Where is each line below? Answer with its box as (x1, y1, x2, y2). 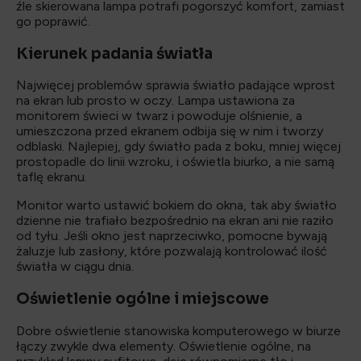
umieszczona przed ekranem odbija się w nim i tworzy (16, 123, 323, 139)
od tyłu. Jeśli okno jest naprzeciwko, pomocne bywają (16, 228, 327, 244)
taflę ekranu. (16, 169, 87, 185)
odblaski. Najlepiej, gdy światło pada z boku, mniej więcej (16, 139, 341, 155)
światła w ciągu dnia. (16, 259, 134, 275)
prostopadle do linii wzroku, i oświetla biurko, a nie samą (16, 154, 334, 170)
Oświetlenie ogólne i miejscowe (16, 289, 269, 308)
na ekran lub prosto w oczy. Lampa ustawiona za (16, 93, 295, 109)
